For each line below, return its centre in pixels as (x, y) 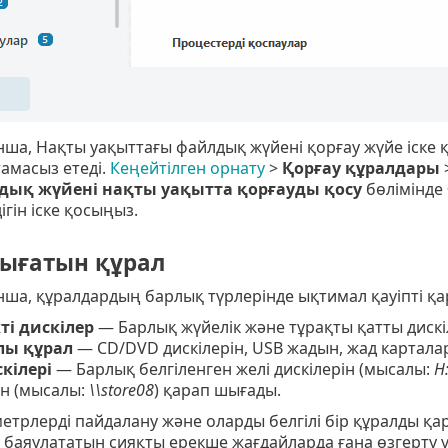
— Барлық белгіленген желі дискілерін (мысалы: (242, 369)
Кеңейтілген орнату (187, 167)
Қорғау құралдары (360, 167)
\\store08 (121, 390)
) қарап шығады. (217, 390)
